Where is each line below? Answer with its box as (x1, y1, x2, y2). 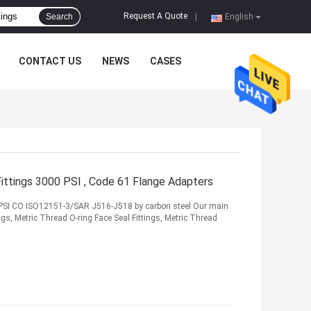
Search (46, 12, 73, 22)
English (225, 12, 253, 22)
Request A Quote (124, 11, 187, 22)
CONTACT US (19, 56, 81, 67)
